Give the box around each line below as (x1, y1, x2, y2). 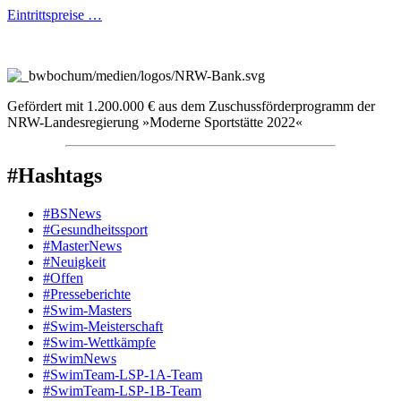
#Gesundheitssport (43, 222, 148, 238)
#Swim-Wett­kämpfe (43, 335, 156, 351)
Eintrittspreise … (7, 6, 102, 22)
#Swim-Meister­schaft (43, 319, 163, 335)
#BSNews (43, 206, 101, 222)
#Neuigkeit (43, 254, 106, 270)
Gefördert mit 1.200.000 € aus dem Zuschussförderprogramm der (7, 98, 375, 114)
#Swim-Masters (43, 303, 132, 319)
